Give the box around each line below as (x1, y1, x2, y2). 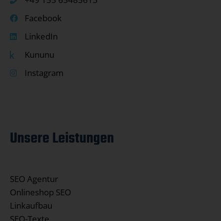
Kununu (25, 49, 54, 61)
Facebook (25, 12, 62, 24)
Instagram (25, 67, 64, 79)
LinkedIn (25, 31, 58, 42)
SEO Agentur (10, 173, 58, 185)
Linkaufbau (10, 200, 52, 212)
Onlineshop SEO (10, 186, 71, 198)
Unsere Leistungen (10, 127, 114, 150)
